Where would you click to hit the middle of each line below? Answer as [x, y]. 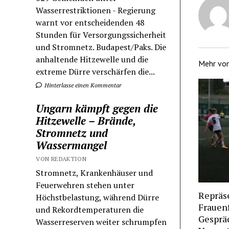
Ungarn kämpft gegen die [97, 109]
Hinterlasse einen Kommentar [83, 85]
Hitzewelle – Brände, [86, 121]
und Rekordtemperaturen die [90, 210]
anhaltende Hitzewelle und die [92, 60]
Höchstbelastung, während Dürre [98, 198]
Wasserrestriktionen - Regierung [96, 10]
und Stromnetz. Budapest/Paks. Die [101, 47]
